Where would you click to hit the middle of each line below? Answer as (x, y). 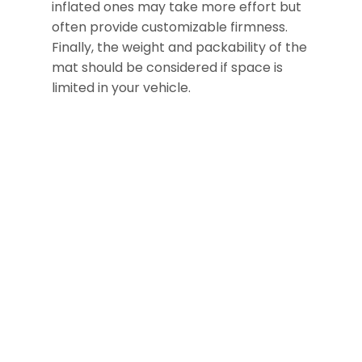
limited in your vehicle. (121, 88)
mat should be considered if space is (167, 68)
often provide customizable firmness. (170, 27)
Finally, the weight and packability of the (179, 48)
